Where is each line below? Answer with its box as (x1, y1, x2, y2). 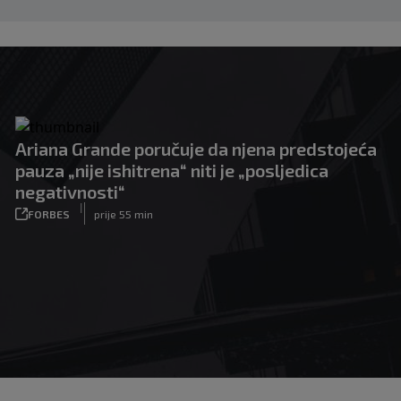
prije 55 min (94, 207, 154, 220)
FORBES (28, 207, 71, 220)
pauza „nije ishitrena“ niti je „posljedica (15, 159, 329, 181)
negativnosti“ (15, 181, 126, 202)
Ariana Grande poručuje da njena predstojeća (15, 138, 378, 159)
